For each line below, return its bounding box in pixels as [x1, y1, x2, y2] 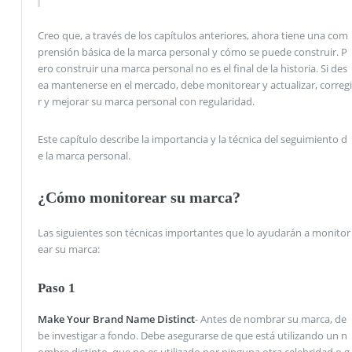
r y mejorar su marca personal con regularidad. [37, 94, 255, 109]
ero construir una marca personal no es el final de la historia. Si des [37, 61, 347, 76]
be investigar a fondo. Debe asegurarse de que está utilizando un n [37, 328, 347, 343]
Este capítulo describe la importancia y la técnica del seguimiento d [37, 131, 347, 146]
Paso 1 [37, 280, 75, 296]
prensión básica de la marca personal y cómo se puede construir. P [37, 45, 347, 60]
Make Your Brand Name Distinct [37, 311, 195, 326]
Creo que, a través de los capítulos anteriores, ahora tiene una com [37, 28, 348, 43]
